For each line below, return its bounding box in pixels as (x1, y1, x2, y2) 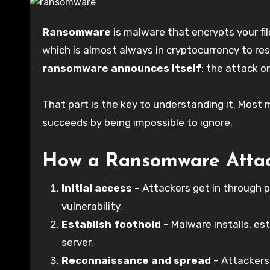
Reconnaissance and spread (61, 254, 211, 266)
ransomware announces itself (42, 61, 201, 74)
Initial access (61, 181, 132, 194)
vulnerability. (61, 199, 122, 212)
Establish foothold (61, 218, 161, 230)
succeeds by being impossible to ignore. (42, 116, 233, 128)
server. (61, 236, 93, 248)
